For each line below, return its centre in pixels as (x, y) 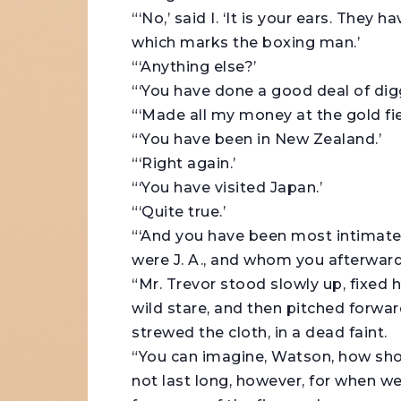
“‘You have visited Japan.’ (227, 188)
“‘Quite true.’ (179, 212)
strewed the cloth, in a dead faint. (260, 333)
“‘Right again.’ (184, 164)
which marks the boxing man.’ (246, 43)
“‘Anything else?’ (194, 67)
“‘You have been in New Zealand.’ (257, 140)
